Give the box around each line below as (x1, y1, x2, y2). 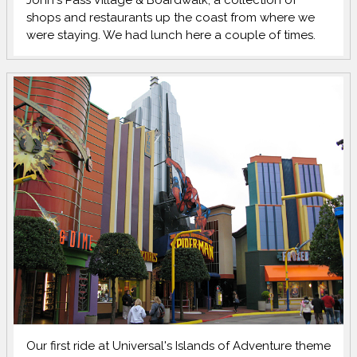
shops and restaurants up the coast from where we (26, 10, 316, 25)
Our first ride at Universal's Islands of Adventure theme (26, 338, 331, 353)
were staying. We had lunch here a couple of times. (26, 28, 316, 43)
